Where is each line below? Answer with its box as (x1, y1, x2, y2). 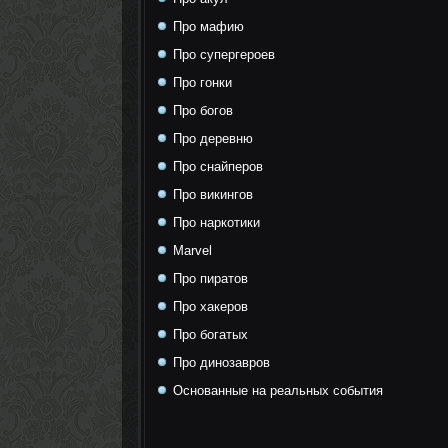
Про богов (169, 103, 233, 118)
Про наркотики (169, 215, 260, 230)
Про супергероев (169, 47, 275, 62)
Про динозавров (169, 355, 270, 370)
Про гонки (169, 75, 232, 90)
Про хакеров (169, 299, 248, 314)
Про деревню (169, 131, 253, 146)
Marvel (169, 243, 212, 258)
